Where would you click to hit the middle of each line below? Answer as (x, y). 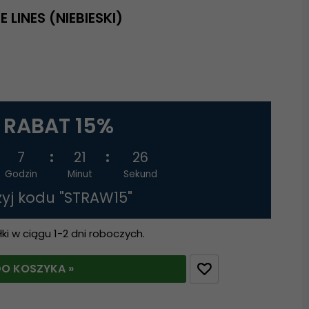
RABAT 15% (58, 126)
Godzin (21, 174)
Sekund (141, 174)
